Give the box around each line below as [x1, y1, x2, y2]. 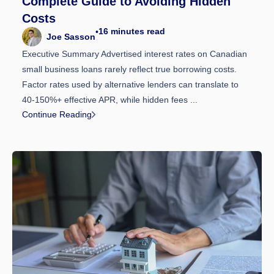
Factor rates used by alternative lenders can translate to [22, 79, 239, 89]
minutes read [111, 26, 165, 36]
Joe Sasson [46, 31, 95, 42]
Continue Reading [22, 109, 92, 120]
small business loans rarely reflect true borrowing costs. [22, 64, 237, 74]
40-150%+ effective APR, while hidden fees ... [22, 94, 198, 105]
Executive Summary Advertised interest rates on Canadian [22, 48, 247, 59]
